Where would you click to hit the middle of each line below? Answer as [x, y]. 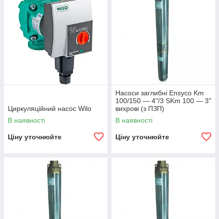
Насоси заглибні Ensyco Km [160, 93]
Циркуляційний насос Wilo [50, 109]
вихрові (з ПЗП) [140, 109]
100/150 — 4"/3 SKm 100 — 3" [163, 101]
